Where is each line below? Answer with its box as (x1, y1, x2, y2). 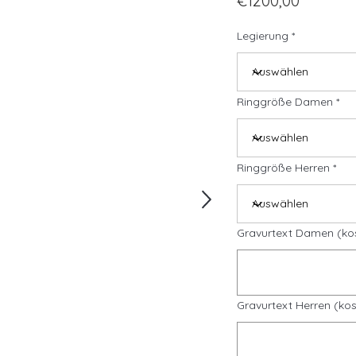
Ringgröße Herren (237, 161, 330, 175)
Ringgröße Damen (237, 95, 333, 109)
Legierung (237, 29, 288, 43)
